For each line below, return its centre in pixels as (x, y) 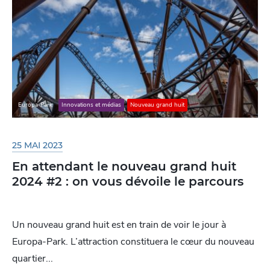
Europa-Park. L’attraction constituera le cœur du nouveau (133, 241)
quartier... (33, 258)
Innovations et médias (91, 105)
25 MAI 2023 (37, 145)
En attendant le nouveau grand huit (124, 166)
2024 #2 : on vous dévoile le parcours (128, 181)
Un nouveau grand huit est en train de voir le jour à (119, 224)
